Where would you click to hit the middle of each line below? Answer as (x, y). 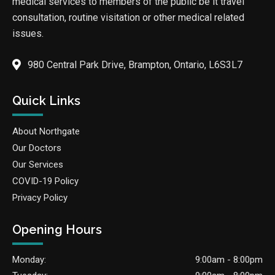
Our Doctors (37, 148)
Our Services (38, 165)
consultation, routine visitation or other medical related (128, 18)
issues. (28, 34)
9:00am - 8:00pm (229, 260)
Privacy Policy (40, 198)
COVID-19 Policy (45, 181)
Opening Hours (57, 230)
